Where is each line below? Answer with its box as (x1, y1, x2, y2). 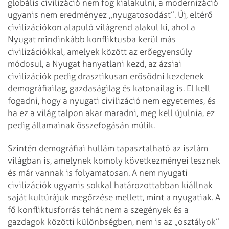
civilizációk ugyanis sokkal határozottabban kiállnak (8, 179, 213, 190)
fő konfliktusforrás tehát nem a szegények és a (8, 204, 189, 215)
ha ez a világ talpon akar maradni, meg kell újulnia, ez (8, 107, 215, 118)
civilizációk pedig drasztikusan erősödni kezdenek (8, 71, 204, 81)
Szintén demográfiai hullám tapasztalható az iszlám (8, 143, 208, 153)
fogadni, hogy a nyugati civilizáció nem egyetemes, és (8, 95, 216, 106)
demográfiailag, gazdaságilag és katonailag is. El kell (8, 83, 210, 94)
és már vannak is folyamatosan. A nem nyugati (8, 167, 188, 178)
